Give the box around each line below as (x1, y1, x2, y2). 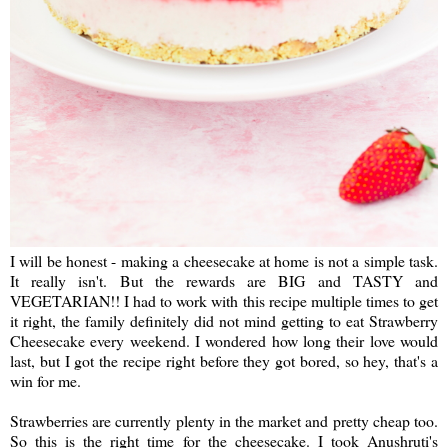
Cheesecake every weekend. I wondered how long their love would (10, 329, 438, 351)
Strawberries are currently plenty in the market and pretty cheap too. (10, 409, 438, 431)
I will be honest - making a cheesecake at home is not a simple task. (10, 249, 438, 271)
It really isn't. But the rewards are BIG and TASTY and (10, 269, 438, 291)
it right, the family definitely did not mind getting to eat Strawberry (10, 309, 438, 331)
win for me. (10, 369, 90, 391)
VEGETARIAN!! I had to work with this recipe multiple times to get (10, 289, 438, 311)
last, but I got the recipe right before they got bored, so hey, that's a (10, 349, 438, 371)
